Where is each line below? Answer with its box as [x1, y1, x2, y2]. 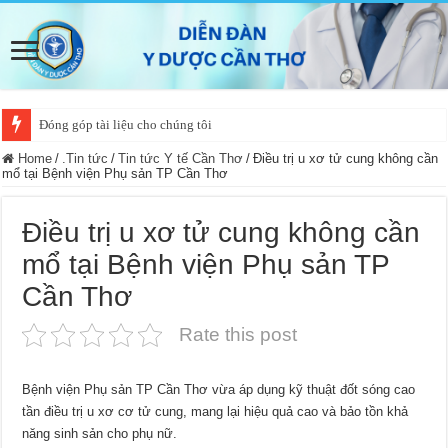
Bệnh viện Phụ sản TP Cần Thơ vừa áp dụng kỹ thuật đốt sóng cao [22, 381, 416, 397]
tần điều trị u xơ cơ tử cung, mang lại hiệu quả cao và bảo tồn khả [22, 403, 409, 419]
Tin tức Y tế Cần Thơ [118, 150, 244, 166]
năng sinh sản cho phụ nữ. [22, 425, 178, 441]
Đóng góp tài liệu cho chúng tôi [39, 116, 213, 132]
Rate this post [179, 323, 298, 345]
